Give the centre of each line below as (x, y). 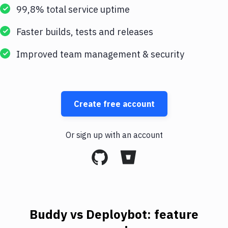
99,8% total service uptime (73, 9)
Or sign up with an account (114, 135)
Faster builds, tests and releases (85, 32)
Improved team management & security (100, 54)
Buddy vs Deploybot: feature (114, 214)
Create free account (114, 104)
